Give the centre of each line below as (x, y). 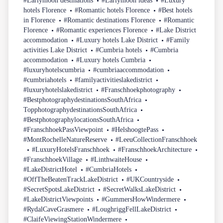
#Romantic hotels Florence (112, 10)
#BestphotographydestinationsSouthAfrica (83, 100)
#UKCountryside (150, 180)
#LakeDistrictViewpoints (58, 200)
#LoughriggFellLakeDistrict (132, 210)
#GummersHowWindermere (141, 200)
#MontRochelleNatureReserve (65, 140)
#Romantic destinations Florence (110, 20)
